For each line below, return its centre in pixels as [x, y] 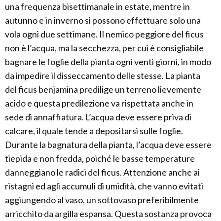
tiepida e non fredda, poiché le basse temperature [100, 159]
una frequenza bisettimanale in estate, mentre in [97, 7]
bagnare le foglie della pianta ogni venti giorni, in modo [108, 62]
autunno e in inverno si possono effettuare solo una [103, 20]
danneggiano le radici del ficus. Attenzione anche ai [102, 172]
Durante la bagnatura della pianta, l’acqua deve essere [108, 145]
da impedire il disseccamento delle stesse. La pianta [103, 76]
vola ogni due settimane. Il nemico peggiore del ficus [104, 34]
